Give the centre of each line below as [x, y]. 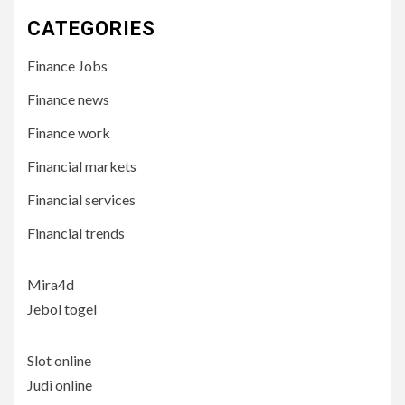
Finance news [68, 99]
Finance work [69, 132]
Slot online [59, 360]
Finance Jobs [67, 66]
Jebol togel [62, 309]
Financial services [81, 199]
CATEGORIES [91, 28]
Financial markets [82, 166]
